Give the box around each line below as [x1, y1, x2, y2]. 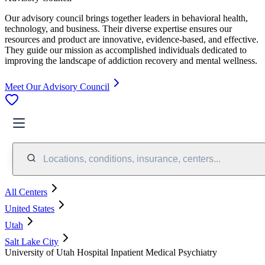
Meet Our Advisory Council [5, 81, 109, 92]
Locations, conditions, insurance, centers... [43, 153, 221, 164]
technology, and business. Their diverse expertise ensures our [5, 23, 232, 34]
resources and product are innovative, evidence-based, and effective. [5, 34, 258, 44]
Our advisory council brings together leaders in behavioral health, [5, 12, 248, 23]
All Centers [5, 186, 47, 197]
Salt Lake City [5, 236, 59, 247]
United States [5, 203, 54, 214]
